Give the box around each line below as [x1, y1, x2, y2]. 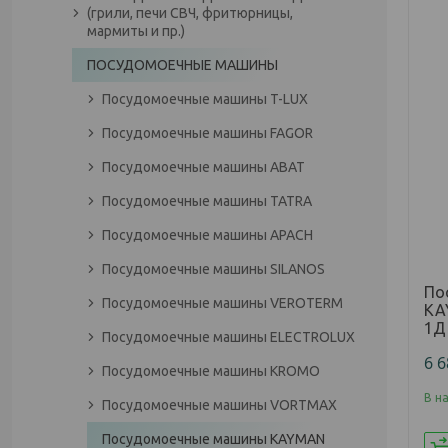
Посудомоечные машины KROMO [102, 363, 320, 379]
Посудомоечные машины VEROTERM [102, 295, 343, 311]
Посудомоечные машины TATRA [102, 193, 312, 209]
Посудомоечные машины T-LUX [102, 91, 308, 107]
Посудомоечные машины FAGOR [102, 125, 313, 141]
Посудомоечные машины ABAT [102, 159, 305, 175]
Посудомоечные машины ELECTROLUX [102, 329, 355, 345]
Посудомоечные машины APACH [102, 227, 313, 243]
